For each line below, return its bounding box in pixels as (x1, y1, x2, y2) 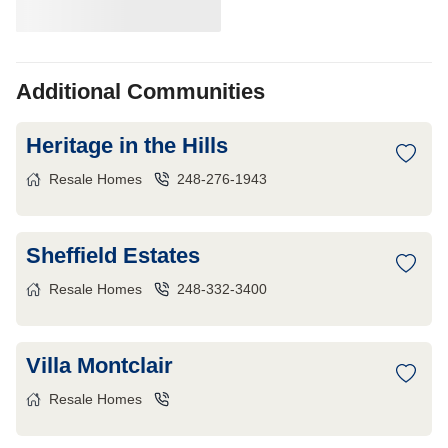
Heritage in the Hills (26, 133, 228, 158)
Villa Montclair (26, 353, 173, 378)
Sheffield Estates (26, 243, 200, 268)
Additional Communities (16, 79, 265, 104)
